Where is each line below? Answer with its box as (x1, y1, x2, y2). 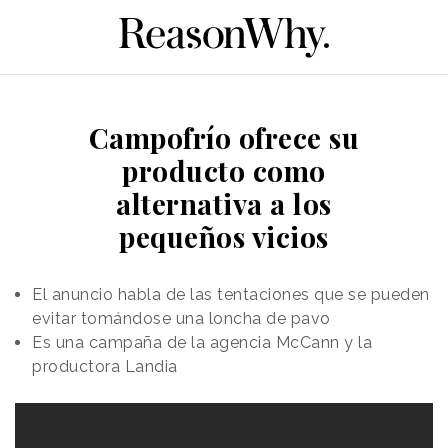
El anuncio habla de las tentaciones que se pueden (32, 284, 430, 304)
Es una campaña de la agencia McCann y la (32, 332, 372, 352)
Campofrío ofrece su (88, 118, 360, 156)
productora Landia (32, 356, 178, 376)
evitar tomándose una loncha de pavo (32, 308, 331, 328)
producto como (122, 151, 326, 189)
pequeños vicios (119, 217, 329, 255)
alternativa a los (116, 184, 332, 222)
